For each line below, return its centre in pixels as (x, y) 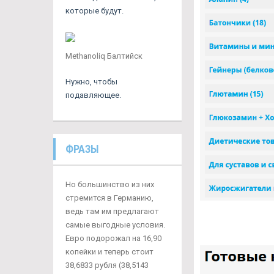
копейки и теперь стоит (109, 252)
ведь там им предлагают (112, 211)
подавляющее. (93, 95)
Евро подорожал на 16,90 (113, 238)
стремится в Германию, (109, 198)
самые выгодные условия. (115, 225)
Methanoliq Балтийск (104, 56)
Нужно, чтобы (91, 82)
